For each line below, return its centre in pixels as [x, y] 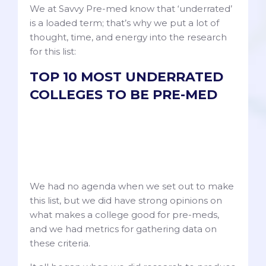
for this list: [53, 51]
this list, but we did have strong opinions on [126, 201]
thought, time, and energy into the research [128, 37]
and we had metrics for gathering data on [123, 229]
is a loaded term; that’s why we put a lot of [124, 23]
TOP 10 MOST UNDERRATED [126, 77]
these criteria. [60, 243]
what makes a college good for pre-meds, [124, 215]
